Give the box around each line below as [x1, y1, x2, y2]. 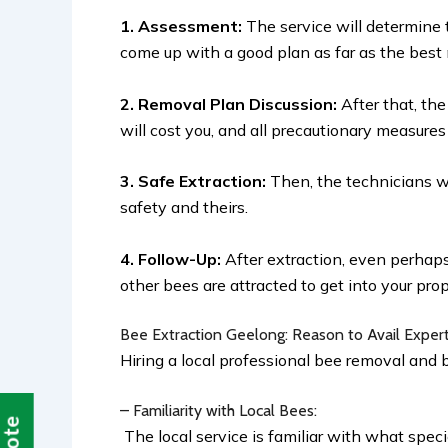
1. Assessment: [120, 15, 246, 36]
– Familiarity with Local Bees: [120, 400, 321, 420]
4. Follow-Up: [120, 248, 225, 269]
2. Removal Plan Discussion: [120, 93, 341, 114]
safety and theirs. [120, 197, 252, 218]
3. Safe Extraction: [120, 171, 266, 192]
